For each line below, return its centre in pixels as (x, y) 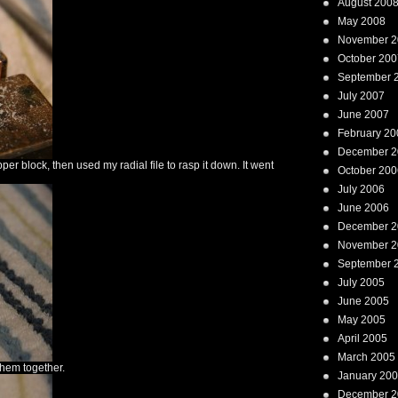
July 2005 (361, 283)
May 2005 (362, 320)
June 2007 (363, 115)
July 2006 (361, 189)
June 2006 (363, 208)
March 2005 (366, 357)
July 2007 (361, 96)
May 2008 (362, 21)
